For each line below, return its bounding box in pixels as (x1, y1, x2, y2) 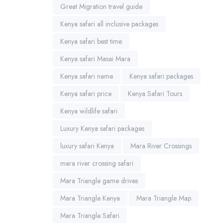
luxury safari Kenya (60, 140, 114, 151)
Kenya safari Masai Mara (60, 53, 130, 64)
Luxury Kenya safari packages (60, 123, 144, 133)
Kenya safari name (60, 71, 113, 81)
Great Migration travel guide (60, 1, 142, 11)
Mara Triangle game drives (60, 175, 138, 186)
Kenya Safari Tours (128, 88, 182, 99)
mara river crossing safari (60, 158, 133, 168)
